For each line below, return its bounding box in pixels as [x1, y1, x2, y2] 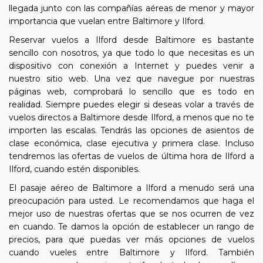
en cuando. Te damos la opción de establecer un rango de [9, 221, 254, 232]
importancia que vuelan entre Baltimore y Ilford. [9, 15, 205, 26]
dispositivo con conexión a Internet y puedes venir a [9, 60, 254, 71]
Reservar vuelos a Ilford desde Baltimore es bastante [9, 34, 254, 45]
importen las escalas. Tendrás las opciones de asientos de [9, 124, 254, 136]
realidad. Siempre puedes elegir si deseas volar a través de [9, 99, 254, 110]
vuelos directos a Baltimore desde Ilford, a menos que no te [9, 112, 254, 123]
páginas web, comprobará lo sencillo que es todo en [9, 86, 254, 97]
